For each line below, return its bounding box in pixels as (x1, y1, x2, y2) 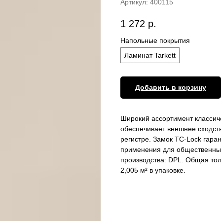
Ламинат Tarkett (124, 51, 176, 59)
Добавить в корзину (135, 83, 206, 91)
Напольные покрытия (120, 36, 190, 44)
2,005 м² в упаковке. (120, 166, 185, 174)
